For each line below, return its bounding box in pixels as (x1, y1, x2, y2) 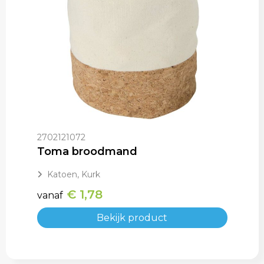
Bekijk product (97, 212, 167, 224)
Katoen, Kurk (47, 169, 100, 180)
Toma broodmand (37, 145, 137, 159)
